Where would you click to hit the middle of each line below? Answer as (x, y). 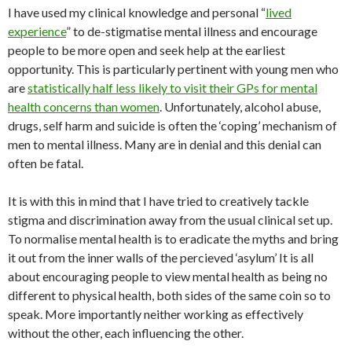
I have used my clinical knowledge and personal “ (137, 13)
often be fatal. (46, 163)
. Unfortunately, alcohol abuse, (240, 107)
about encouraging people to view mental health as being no (168, 277)
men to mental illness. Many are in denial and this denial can (165, 145)
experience (37, 31)
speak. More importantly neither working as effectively (156, 314)
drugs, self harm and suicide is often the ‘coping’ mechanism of (172, 126)
